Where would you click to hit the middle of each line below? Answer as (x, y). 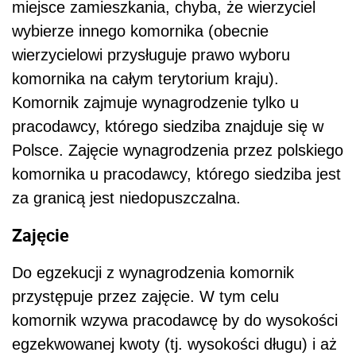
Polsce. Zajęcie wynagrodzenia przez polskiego (178, 151)
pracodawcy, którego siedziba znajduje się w (168, 127)
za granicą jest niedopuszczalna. (126, 198)
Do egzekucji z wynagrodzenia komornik (153, 272)
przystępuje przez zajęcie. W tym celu (145, 296)
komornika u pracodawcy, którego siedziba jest (176, 174)
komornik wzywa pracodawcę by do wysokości (175, 320)
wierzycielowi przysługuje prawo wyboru (151, 55)
